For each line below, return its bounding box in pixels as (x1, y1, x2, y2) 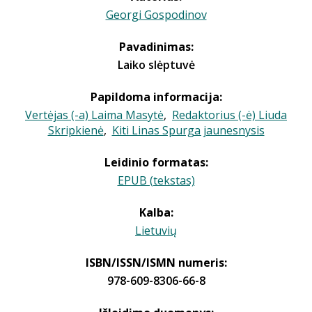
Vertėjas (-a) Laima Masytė (25, 107, 164, 123)
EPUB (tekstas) (117, 173, 195, 188)
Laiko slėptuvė (117, 57, 195, 72)
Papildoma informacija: (90, 89, 222, 104)
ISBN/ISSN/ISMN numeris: (85, 255, 227, 270)
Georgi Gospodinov (105, 7, 207, 22)
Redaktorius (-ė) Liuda (172, 107, 287, 123)
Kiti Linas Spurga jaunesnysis (111, 123, 265, 138)
